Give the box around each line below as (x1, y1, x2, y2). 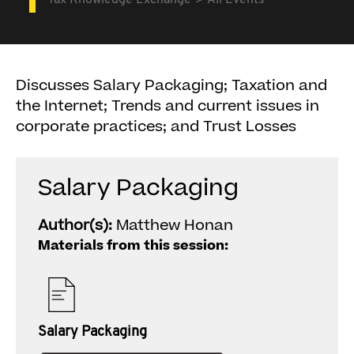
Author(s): (38, 215, 116, 236)
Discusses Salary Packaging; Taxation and (16, 75, 327, 96)
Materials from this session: (38, 236, 228, 255)
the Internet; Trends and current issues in (16, 96, 319, 117)
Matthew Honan (116, 215, 233, 236)
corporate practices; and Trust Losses (16, 116, 296, 137)
